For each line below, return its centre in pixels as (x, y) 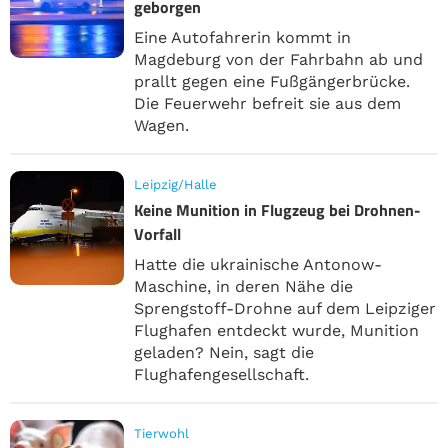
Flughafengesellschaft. (221, 374)
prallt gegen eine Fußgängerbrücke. (272, 81)
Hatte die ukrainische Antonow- (258, 264)
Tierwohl (161, 433)
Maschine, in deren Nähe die (243, 286)
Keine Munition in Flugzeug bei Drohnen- (277, 209)
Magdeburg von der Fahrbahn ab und (278, 59)
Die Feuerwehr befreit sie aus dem (267, 103)
